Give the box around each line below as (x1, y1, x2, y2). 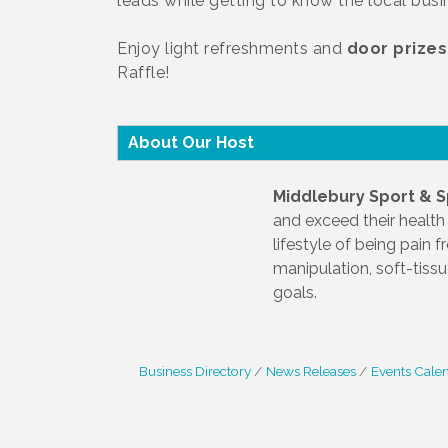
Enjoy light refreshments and (117, 39, 347, 58)
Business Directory (138, 363, 251, 379)
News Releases (265, 363, 356, 379)
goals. (273, 283, 317, 302)
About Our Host (128, 133, 254, 152)
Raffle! (117, 63, 174, 82)
